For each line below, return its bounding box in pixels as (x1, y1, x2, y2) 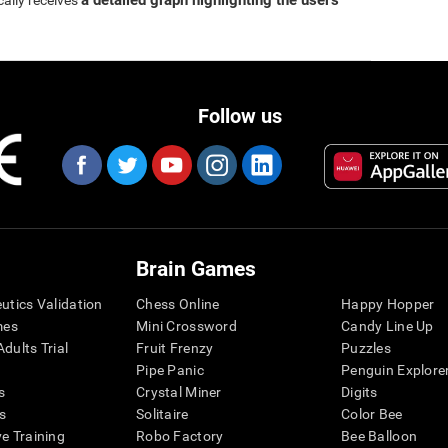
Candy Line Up (341, 318, 434, 335)
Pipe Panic (136, 362, 204, 379)
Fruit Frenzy (136, 340, 214, 357)
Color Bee (341, 406, 403, 423)
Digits (341, 384, 378, 401)
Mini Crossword (136, 318, 237, 335)
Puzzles (341, 340, 391, 357)
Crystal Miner (136, 384, 222, 401)
